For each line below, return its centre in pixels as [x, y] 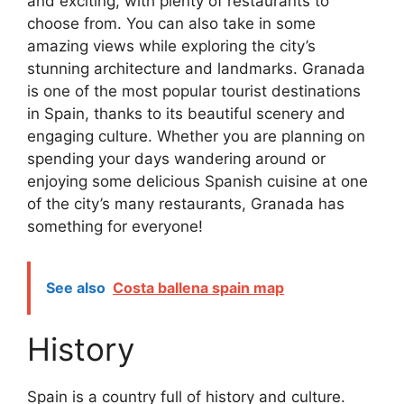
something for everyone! [115, 227]
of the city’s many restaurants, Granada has [186, 204]
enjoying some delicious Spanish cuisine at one [197, 182]
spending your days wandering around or [176, 159]
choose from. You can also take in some [171, 24]
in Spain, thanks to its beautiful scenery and [186, 114]
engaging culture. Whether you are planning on [196, 137]
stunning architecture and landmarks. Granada [196, 69]
